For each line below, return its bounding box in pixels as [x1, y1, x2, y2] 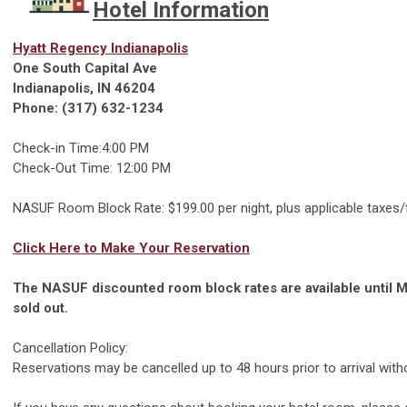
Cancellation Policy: [13, 340, 128, 357]
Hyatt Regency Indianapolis [13, 40, 188, 57]
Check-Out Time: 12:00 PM [13, 160, 171, 177]
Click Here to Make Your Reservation [13, 240, 250, 257]
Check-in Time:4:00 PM [13, 140, 149, 157]
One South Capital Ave [13, 60, 157, 77]
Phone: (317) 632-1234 [13, 100, 164, 117]
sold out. [13, 300, 70, 317]
